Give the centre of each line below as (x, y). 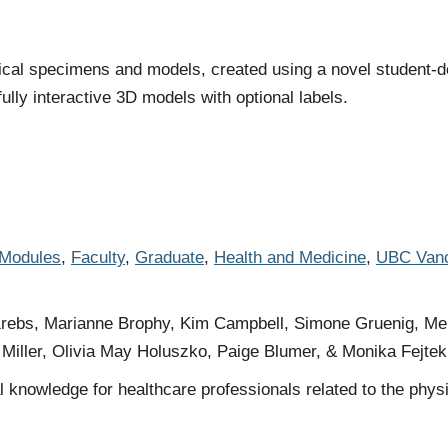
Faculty (98, 257)
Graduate (169, 257)
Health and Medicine (290, 257)
